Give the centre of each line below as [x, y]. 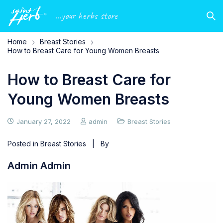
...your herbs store [86, 16]
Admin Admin [39, 166]
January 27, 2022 [44, 121]
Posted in [24, 144]
